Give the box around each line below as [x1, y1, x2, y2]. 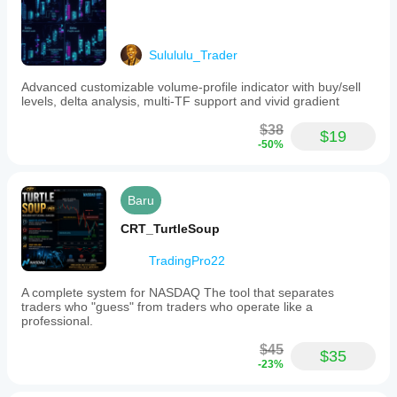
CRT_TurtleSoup [121, 222, 220, 236]
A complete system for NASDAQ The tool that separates [21, 285, 334, 300]
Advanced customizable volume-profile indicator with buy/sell [21, 80, 361, 94]
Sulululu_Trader [149, 48, 237, 62]
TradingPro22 [149, 253, 225, 268]
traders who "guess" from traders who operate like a [21, 300, 313, 314]
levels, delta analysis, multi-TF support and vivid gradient [21, 94, 339, 108]
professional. [21, 314, 93, 328]
